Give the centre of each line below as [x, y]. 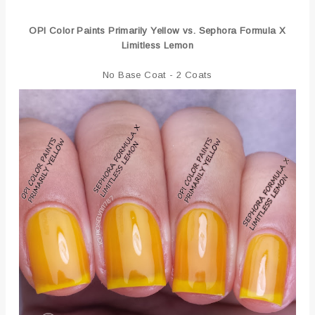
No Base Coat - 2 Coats [157, 75]
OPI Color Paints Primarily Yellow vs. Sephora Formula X [157, 30]
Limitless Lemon [157, 45]
